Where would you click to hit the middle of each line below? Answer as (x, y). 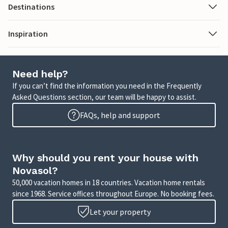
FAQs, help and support (120, 115)
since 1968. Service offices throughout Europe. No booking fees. (113, 194)
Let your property (120, 212)
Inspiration (28, 34)
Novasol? (35, 171)
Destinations (31, 7)
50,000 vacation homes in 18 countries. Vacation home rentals (109, 183)
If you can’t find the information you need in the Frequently (107, 86)
